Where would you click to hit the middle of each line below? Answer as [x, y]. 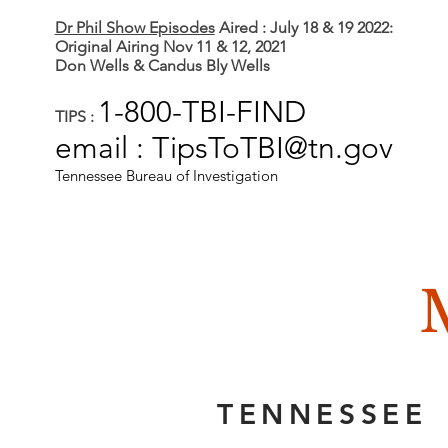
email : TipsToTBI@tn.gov [223, 148]
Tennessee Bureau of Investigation [166, 175]
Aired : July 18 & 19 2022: [303, 27]
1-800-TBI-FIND [201, 112]
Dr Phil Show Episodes [134, 27]
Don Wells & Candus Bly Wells [162, 65]
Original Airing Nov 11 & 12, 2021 [170, 46]
